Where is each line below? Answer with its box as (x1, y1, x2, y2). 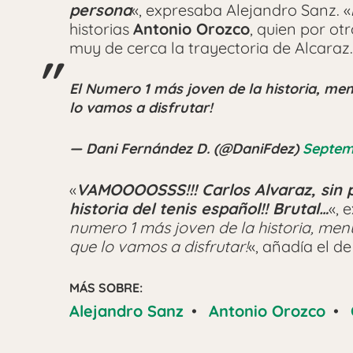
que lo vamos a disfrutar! (69, 236, 248, 257)
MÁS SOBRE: (69, 280, 143, 296)
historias (69, 19, 133, 39)
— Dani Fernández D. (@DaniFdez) (69, 139, 303, 158)
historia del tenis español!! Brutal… (69, 199, 329, 219)
